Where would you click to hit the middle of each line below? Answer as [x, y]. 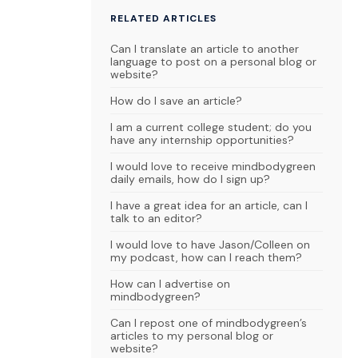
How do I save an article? [176, 101]
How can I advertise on [170, 284]
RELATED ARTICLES [163, 18]
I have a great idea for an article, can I [209, 205]
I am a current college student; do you [211, 127]
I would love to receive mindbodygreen [213, 166]
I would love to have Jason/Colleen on [210, 245]
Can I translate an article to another [205, 49]
